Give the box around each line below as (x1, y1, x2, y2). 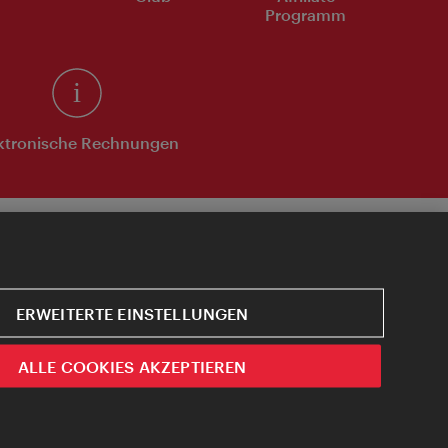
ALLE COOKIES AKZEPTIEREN (17, 356, 247, 375)
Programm (265, 5, 346, 25)
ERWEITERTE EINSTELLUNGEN (15, 303, 249, 322)
